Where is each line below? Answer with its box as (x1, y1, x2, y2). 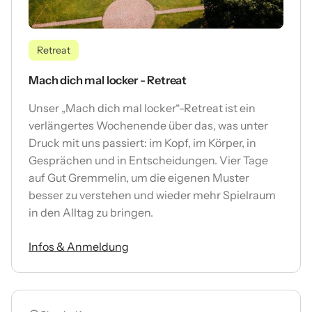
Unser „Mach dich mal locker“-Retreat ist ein (29, 100, 256, 115)
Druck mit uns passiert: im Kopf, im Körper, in (29, 135, 256, 150)
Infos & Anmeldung (29, 239, 129, 253)
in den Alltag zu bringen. (29, 205, 153, 219)
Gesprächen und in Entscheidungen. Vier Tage (29, 153, 268, 167)
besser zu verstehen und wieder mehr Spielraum (29, 187, 276, 202)
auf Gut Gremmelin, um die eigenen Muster (29, 170, 249, 185)
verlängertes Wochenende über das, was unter (29, 118, 268, 132)
